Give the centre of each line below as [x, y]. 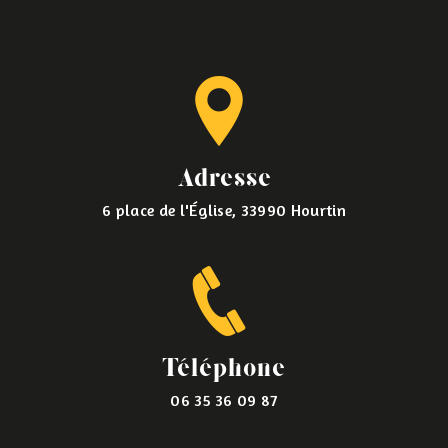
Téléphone [224, 370]
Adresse [224, 180]
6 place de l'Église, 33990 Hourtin [224, 210]
